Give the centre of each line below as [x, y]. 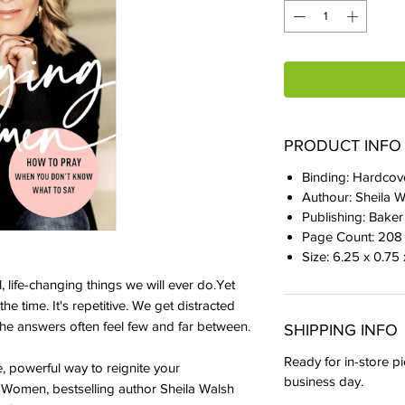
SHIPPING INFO [341, 330]
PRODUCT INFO [343, 145]
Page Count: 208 [352, 236]
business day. [324, 381]
